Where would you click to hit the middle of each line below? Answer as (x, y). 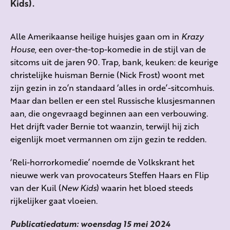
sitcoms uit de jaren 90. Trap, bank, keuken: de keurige (114, 62)
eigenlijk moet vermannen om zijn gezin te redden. (108, 139)
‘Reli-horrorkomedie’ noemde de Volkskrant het (102, 162)
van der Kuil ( (36, 188)
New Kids (79, 188)
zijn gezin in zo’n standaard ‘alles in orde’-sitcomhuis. (112, 88)
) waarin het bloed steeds (145, 188)
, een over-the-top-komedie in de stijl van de (120, 49)
